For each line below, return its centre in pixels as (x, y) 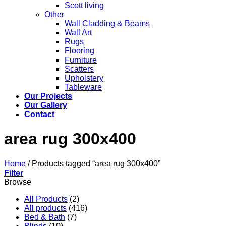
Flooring (79, 50)
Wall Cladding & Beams (107, 23)
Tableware (83, 87)
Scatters (79, 69)
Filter (14, 173)
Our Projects (48, 96)
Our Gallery (46, 105)
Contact (39, 114)
